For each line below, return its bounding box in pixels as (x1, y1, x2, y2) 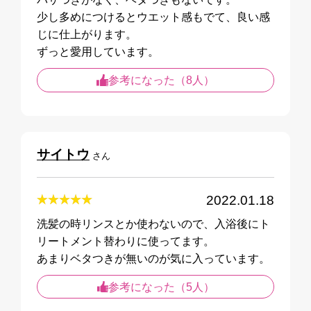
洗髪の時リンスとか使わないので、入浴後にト (36, 217, 270, 230)
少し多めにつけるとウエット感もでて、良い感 (36, 10, 270, 23)
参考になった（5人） (108, 280, 215, 294)
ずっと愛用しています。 (36, 44, 159, 58)
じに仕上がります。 (36, 27, 137, 40)
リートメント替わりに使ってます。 (36, 234, 215, 247)
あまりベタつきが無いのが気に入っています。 (36, 251, 270, 264)
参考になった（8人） (108, 74, 215, 87)
